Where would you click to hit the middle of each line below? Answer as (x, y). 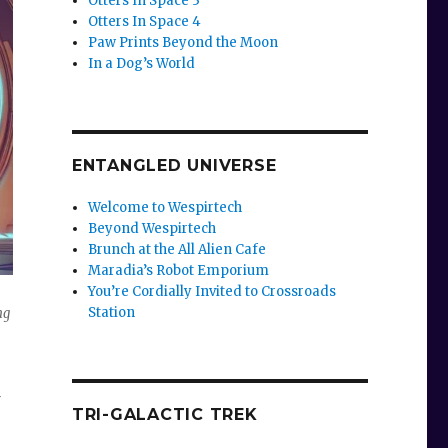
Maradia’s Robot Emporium (179, 271)
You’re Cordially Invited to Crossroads (212, 292)
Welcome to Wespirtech (165, 208)
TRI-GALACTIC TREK (164, 415)
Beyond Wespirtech (152, 229)
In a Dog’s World (142, 64)
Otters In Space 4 (145, 22)
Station (112, 313)
